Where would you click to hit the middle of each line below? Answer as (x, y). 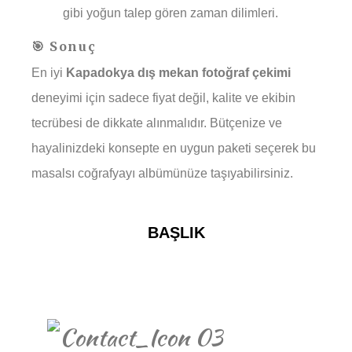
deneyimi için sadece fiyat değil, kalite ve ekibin (163, 98)
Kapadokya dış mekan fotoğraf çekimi (178, 73)
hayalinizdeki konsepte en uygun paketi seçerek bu (174, 148)
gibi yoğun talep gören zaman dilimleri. (170, 13)
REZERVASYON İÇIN (242, 285)
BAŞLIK (176, 233)
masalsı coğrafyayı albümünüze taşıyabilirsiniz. (162, 174)
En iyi (49, 73)
